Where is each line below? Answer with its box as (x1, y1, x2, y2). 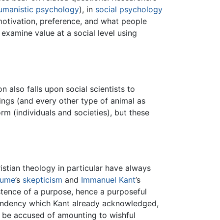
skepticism (23, 175, 62, 185)
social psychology (95, 4, 163, 15)
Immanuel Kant (81, 175, 136, 185)
